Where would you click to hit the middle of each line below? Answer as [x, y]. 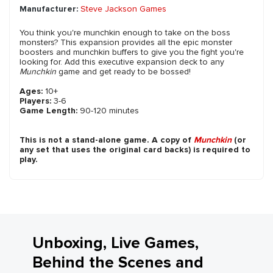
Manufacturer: [49, 9]
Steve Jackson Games [123, 9]
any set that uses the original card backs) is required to [135, 150]
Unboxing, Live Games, [115, 243]
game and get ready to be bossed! [123, 72]
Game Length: [48, 111]
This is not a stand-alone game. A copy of [107, 140]
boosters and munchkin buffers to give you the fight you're [132, 52]
